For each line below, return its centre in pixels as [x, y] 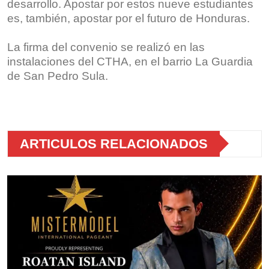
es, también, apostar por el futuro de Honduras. [128, 18]
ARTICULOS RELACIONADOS [114, 144]
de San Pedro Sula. [58, 76]
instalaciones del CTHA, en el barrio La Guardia [130, 61]
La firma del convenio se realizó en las [106, 47]
